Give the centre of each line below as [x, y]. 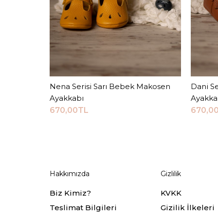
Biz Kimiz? [70, 193]
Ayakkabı [67, 98]
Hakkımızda [70, 173]
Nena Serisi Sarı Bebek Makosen [110, 86]
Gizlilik [171, 173]
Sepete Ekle [115, 86]
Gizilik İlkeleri [187, 207]
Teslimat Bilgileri [83, 207]
